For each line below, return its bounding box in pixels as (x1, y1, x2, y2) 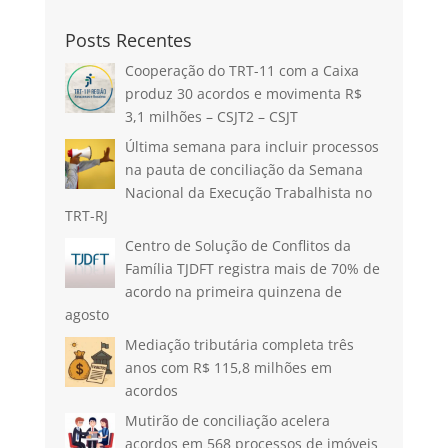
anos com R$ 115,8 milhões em (125, 358, 333, 378)
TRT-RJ (64, 206, 108, 226)
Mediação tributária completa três (125, 335, 355, 355)
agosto (64, 305, 109, 325)
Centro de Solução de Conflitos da (125, 236, 352, 256)
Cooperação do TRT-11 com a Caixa (125, 61, 360, 81)
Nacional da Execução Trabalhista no (125, 183, 373, 203)
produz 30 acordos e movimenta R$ (125, 84, 363, 104)
